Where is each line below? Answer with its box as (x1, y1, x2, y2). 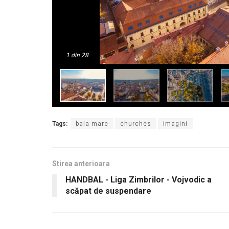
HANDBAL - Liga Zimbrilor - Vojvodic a (65, 175, 212, 185)
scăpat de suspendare (65, 186, 151, 196)
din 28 (70, 51, 88, 59)
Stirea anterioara (52, 159, 110, 168)
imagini (163, 120, 188, 128)
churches (120, 120, 151, 128)
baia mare (76, 120, 108, 128)
